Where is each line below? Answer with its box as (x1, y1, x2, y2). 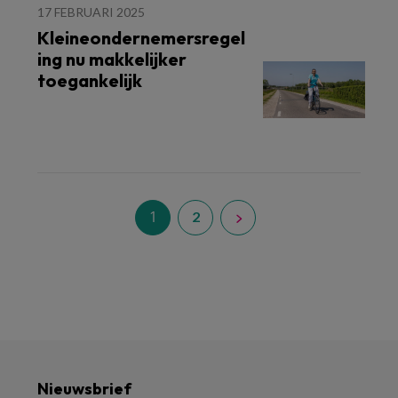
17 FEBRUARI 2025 (37, 4, 145, 20)
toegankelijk (37, 69, 142, 92)
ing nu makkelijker (37, 48, 187, 70)
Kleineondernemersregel (37, 27, 245, 49)
